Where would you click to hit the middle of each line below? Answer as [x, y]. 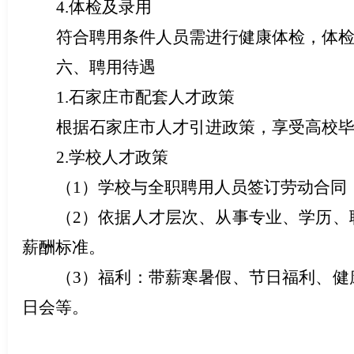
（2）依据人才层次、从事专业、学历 [194, 217]
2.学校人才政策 [112, 157]
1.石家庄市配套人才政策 [145, 97]
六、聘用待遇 [105, 67]
